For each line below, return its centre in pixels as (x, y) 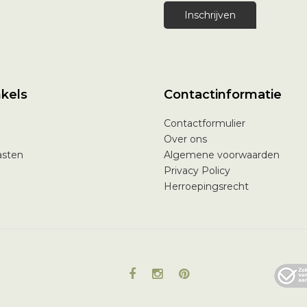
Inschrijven (210, 15)
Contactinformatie (223, 94)
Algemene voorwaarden (222, 155)
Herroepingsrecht (206, 186)
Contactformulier (205, 123)
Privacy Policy (197, 170)
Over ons (185, 139)
